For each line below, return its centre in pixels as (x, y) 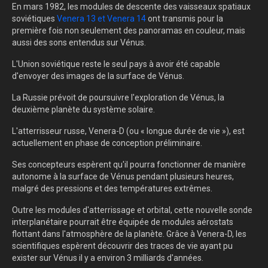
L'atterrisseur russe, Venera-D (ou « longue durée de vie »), (122, 131)
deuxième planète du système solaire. (84, 110)
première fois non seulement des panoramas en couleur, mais (129, 31)
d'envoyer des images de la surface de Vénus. (98, 76)
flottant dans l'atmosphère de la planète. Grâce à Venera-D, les (129, 234)
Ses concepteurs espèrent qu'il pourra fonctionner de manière (129, 165)
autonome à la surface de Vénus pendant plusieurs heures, (123, 177)
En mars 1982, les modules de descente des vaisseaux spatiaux (131, 7)
